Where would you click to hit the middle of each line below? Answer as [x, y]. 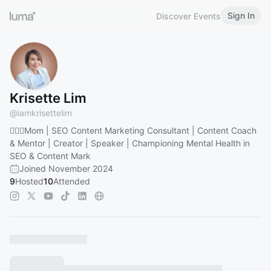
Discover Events [188, 16]
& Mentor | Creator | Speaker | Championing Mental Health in [130, 143]
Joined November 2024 [66, 168]
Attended [72, 181]
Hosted [29, 181]
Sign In [241, 15]
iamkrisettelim [45, 113]
